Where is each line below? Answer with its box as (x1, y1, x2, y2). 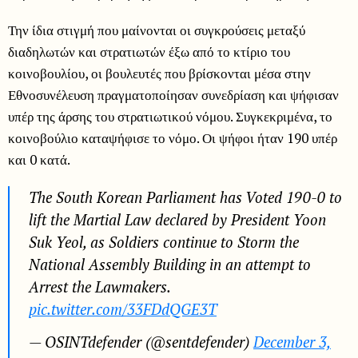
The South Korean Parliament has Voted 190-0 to (29, 188, 342, 208)
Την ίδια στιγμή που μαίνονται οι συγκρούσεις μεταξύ (8, 21, 305, 40)
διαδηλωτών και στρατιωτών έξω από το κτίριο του (8, 42, 290, 62)
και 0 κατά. (8, 150, 70, 169)
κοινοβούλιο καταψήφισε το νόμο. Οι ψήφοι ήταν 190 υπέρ (8, 129, 337, 148)
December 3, (253, 332, 331, 352)
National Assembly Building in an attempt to (29, 255, 311, 275)
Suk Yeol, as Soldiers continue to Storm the (29, 233, 299, 253)
